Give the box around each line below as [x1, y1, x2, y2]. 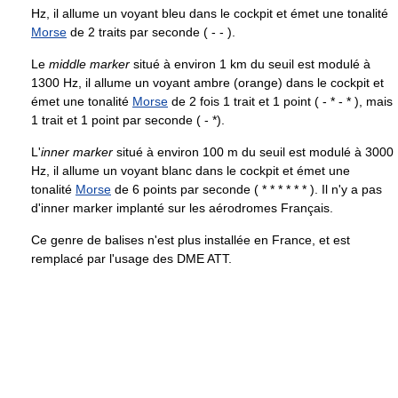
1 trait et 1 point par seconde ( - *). [31, 112, 225, 127]
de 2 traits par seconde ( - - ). [67, 24, 235, 39]
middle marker [49, 56, 130, 71]
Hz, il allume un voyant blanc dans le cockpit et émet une [31, 163, 350, 178]
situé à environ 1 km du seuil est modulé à [130, 56, 370, 71]
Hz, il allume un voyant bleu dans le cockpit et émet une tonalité [31, 5, 388, 20]
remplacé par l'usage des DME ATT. [31, 251, 232, 266]
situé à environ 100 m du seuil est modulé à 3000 [113, 144, 394, 159]
